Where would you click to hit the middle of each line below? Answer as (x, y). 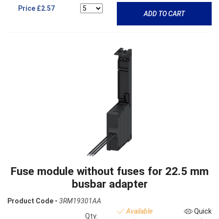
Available (138, 211)
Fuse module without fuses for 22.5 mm (109, 171)
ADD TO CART (164, 13)
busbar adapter (109, 184)
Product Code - (33, 201)
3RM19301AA (80, 201)
